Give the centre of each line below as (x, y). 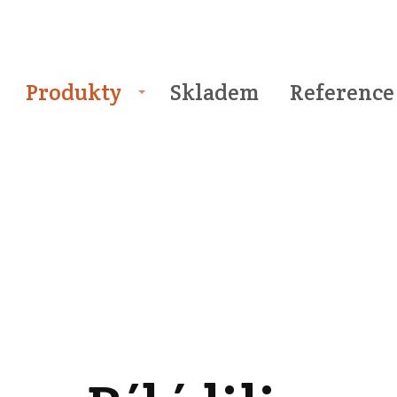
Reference (343, 92)
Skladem (215, 92)
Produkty (73, 92)
